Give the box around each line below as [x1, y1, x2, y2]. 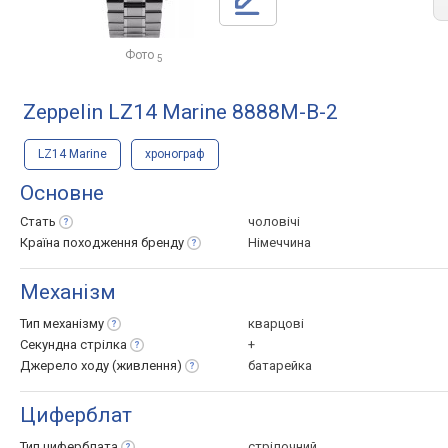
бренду [141, 235, 184, 250]
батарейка [248, 358, 312, 373]
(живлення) [112, 358, 182, 373]
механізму [43, 316, 104, 331]
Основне [20, 181, 104, 205]
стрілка [80, 337, 127, 352]
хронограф [145, 147, 205, 161]
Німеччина [248, 235, 311, 250]
